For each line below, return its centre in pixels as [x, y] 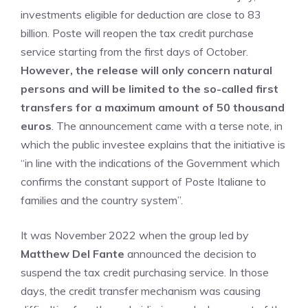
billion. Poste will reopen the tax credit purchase [137, 33]
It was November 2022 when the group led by [135, 235]
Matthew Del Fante [73, 254]
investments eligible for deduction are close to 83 [141, 14]
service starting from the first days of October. [134, 52]
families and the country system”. [102, 200]
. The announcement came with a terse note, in [167, 126]
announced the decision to [190, 254]
